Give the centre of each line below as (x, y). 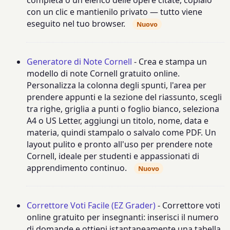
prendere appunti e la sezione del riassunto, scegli (124, 97)
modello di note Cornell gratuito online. (103, 73)
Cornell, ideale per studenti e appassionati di (113, 156)
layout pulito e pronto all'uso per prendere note (120, 144)
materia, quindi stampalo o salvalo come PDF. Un (122, 132)
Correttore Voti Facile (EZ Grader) (91, 206)
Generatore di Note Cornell (80, 61)
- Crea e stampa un (170, 61)
